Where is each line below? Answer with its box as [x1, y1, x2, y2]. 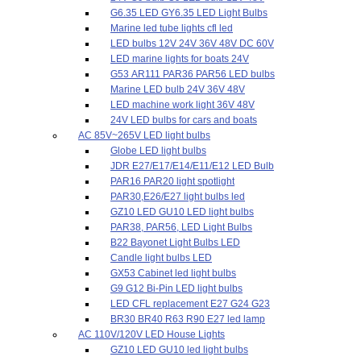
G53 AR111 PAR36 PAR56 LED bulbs [110, 68, 275, 80]
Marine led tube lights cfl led [110, 23, 233, 34]
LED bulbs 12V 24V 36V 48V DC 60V [110, 38, 274, 49]
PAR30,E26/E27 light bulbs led [110, 191, 245, 202]
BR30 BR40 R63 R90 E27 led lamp [110, 313, 265, 325]
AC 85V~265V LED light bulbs [78, 130, 210, 141]
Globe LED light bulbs [110, 145, 206, 156]
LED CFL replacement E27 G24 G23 [110, 298, 270, 309]
